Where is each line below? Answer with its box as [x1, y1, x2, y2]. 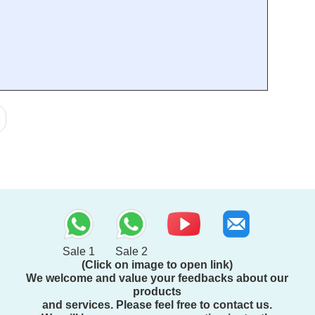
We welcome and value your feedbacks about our [26, 272, 289, 285]
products [133, 285, 182, 298]
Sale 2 [115, 245, 148, 258]
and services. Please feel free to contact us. [42, 299, 273, 311]
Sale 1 [63, 245, 95, 258]
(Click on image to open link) [82, 259, 233, 271]
